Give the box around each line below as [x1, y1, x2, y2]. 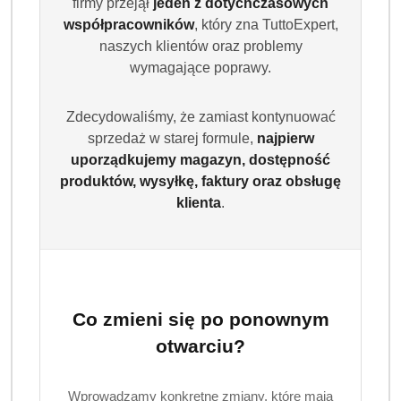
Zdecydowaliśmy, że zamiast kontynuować [65, 108, 336, 124]
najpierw [256, 130, 314, 146]
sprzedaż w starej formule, [87, 130, 257, 146]
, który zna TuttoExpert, [193, 16, 338, 32]
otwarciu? [156, 335, 245, 356]
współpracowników [63, 16, 194, 32]
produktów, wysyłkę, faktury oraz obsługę [60, 173, 341, 189]
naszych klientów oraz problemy [98, 38, 303, 54]
